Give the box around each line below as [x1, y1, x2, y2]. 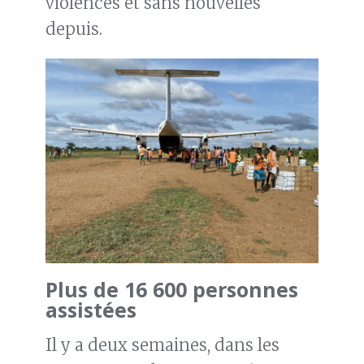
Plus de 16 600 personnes [45, 275, 298, 304]
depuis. [45, 19, 102, 40]
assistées [45, 296, 136, 324]
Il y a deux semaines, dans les [45, 335, 279, 356]
